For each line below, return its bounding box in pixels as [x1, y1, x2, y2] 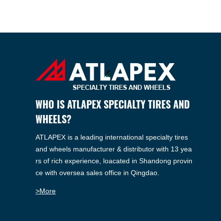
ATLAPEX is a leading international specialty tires [36, 133, 188, 142]
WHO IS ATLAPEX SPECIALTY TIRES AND [36, 96, 190, 112]
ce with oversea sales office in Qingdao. [36, 169, 159, 177]
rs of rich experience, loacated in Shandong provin [36, 157, 192, 165]
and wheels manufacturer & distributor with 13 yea [36, 145, 192, 153]
